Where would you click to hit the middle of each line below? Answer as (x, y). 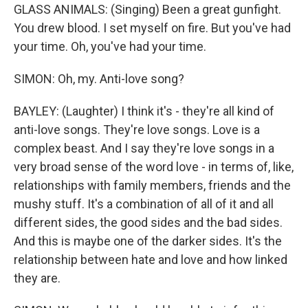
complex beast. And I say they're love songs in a (144, 148)
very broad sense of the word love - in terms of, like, (154, 167)
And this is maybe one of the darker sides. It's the (148, 241)
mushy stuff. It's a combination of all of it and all (144, 204)
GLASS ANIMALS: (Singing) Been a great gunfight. (147, 9)
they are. (37, 278)
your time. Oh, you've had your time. (110, 46)
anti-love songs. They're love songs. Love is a (137, 130)
